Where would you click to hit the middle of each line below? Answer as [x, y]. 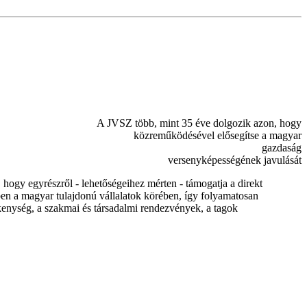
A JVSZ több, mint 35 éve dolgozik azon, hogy [199, 123]
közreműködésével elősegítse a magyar [218, 135]
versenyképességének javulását [235, 160]
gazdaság [282, 147]
